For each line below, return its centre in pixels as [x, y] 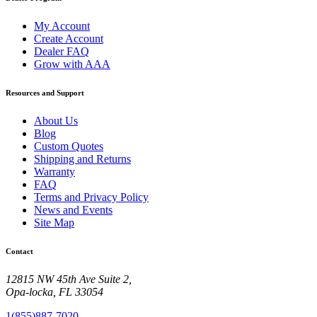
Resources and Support [45, 92]
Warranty [54, 171]
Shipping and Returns [82, 158]
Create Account [69, 38]
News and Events [73, 209]
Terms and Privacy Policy [91, 197]
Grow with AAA [72, 64]
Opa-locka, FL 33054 [54, 292]
